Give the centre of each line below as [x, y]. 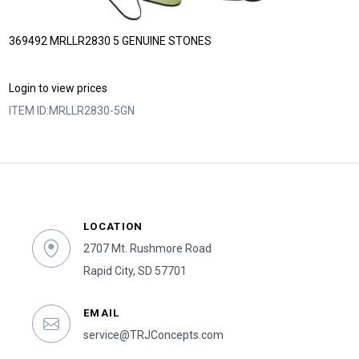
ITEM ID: [29, 111]
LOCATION [113, 227]
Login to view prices [58, 89]
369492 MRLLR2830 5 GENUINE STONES [111, 41]
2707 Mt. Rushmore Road [147, 249]
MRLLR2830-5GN [92, 111]
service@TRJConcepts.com [153, 335]
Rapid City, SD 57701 [135, 271]
